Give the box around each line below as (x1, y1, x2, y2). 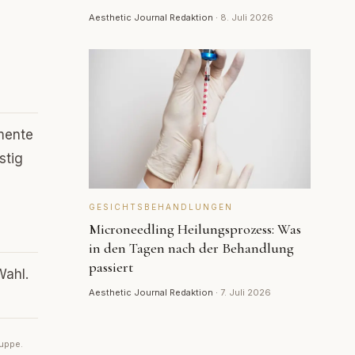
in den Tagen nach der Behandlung (89, 239, 294, 257)
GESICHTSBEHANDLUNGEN (89, 202, 233, 212)
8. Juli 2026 (220, 12, 273, 23)
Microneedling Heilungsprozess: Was (89, 220, 301, 238)
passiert (89, 258, 133, 276)
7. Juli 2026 (220, 287, 271, 298)
